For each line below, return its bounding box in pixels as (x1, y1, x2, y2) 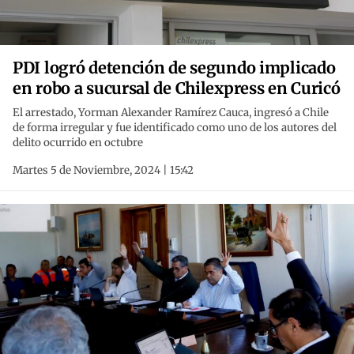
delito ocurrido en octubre (13, 136, 143, 150)
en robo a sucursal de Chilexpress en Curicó (13, 78, 341, 99)
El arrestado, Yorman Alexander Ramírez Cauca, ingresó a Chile (13, 106, 329, 120)
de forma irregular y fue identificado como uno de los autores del (13, 121, 337, 135)
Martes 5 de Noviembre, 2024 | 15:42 (13, 164, 194, 178)
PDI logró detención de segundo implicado (13, 58, 336, 78)
